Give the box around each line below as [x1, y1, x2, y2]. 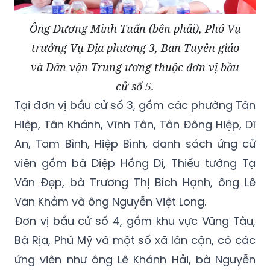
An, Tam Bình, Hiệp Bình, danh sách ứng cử [14, 136, 256, 152]
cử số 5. [116, 79, 154, 94]
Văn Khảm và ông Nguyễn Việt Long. [14, 194, 206, 210]
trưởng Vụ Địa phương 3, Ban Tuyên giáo [31, 40, 239, 55]
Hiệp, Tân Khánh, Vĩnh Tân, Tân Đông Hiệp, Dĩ [14, 117, 256, 133]
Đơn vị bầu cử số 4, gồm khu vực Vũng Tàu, [14, 213, 256, 229]
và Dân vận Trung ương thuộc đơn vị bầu [31, 60, 239, 75]
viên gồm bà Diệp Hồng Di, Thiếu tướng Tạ [14, 155, 256, 171]
